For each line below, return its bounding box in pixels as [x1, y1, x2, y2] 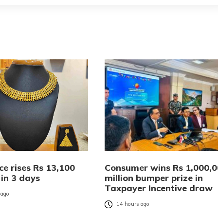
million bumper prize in [104, 172, 203, 184]
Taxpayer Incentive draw [104, 182, 213, 194]
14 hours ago [116, 200, 149, 208]
